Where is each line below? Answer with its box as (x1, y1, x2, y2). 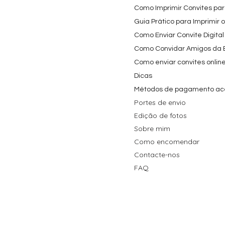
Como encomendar (134, 137, 199, 147)
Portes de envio (134, 98, 186, 107)
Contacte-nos (134, 150, 180, 160)
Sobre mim (134, 124, 170, 134)
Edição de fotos (134, 111, 187, 121)
